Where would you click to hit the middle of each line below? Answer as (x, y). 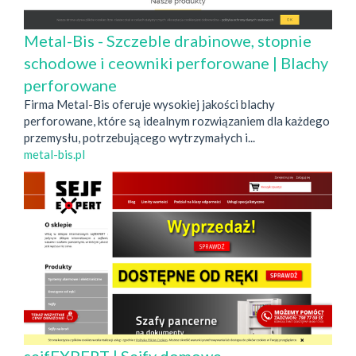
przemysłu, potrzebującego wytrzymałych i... (139, 138)
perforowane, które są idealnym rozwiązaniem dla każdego (177, 121)
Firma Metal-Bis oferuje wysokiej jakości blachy (149, 104)
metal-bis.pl (54, 155)
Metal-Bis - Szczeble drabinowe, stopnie (168, 41)
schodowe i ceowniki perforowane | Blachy (176, 63)
